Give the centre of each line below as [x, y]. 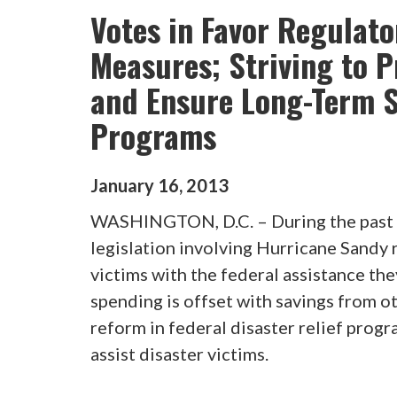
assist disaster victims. [179, 353]
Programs [153, 135]
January [122, 185]
